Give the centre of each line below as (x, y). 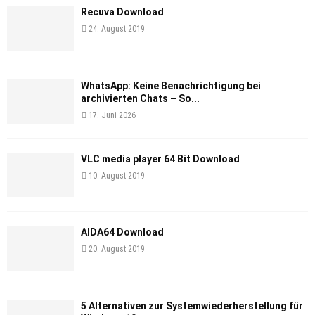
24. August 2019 (117, 29)
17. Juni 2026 (112, 115)
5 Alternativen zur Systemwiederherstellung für (192, 306)
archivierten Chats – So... (140, 98)
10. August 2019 (117, 175)
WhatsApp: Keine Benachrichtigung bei (171, 85)
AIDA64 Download (122, 232)
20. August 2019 (117, 249)
